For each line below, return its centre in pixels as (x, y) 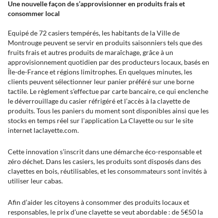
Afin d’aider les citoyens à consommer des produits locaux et (99, 202)
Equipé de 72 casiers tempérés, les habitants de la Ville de (94, 33)
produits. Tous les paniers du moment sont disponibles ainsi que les (108, 111)
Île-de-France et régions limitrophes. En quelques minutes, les (100, 72)
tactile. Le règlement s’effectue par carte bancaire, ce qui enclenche (108, 91)
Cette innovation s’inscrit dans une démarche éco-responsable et (105, 152)
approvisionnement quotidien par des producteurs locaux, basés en (109, 62)
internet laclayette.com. (43, 130)
